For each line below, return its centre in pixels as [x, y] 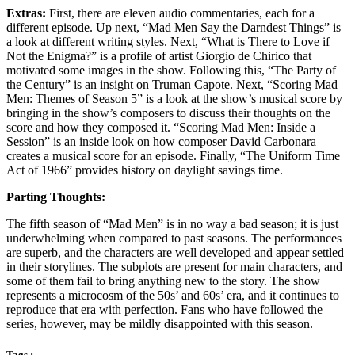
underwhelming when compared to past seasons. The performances [174, 238]
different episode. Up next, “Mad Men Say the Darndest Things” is [174, 27]
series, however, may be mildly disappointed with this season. [160, 323]
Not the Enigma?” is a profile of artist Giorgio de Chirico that [159, 55]
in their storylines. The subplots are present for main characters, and [174, 266]
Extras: [26, 13]
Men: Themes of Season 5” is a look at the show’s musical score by [174, 98]
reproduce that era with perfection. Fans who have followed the [164, 309]
